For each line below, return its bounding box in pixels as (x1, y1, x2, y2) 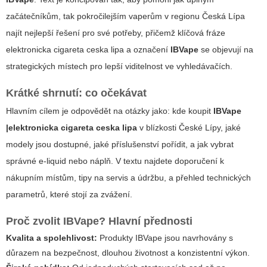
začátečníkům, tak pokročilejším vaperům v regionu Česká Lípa (6, 11, 245, 21)
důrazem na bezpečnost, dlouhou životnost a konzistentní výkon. (6, 248, 250, 258)
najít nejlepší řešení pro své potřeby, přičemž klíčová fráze (6, 28, 225, 38)
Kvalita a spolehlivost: (6, 233, 97, 243)
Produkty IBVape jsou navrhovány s (97, 233, 233, 243)
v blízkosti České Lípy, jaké (137, 123, 241, 133)
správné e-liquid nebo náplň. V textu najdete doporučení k (6, 156, 224, 166)
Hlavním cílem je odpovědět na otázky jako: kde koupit (6, 106, 213, 116)
